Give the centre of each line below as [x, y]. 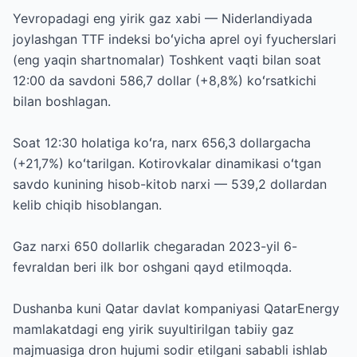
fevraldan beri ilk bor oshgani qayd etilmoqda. [152, 267]
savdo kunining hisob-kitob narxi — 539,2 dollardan [170, 184]
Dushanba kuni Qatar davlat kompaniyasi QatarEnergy [176, 308]
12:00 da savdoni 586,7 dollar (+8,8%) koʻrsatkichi [165, 80]
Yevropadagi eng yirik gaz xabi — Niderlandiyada [163, 18]
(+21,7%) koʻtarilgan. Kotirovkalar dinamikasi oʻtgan [167, 163]
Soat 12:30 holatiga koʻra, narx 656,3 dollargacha [162, 143]
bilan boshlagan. [62, 101]
